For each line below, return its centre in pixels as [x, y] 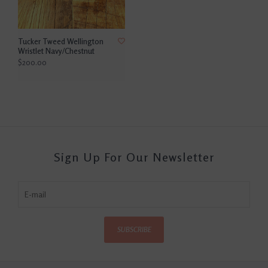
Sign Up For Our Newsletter [134, 157]
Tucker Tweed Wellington [61, 42]
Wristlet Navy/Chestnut [56, 51]
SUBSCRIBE [134, 230]
